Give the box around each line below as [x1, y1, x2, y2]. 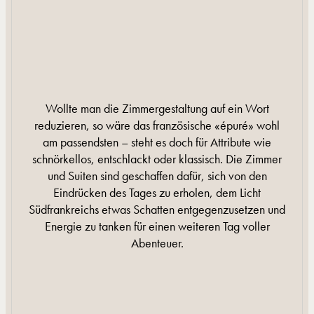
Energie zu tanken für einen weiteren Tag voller [44, 218, 270, 235]
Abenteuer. [130, 235, 184, 252]
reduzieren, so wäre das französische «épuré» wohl [34, 117, 280, 134]
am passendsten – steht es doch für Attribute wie [43, 134, 271, 151]
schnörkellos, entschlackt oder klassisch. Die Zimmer [32, 151, 282, 168]
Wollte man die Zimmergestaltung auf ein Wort [45, 100, 269, 117]
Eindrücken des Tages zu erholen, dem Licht [53, 184, 261, 201]
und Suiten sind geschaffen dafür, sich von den [47, 168, 267, 184]
